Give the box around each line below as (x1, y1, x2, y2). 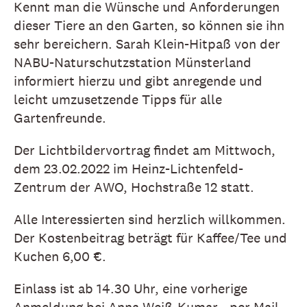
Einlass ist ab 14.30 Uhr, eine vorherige (14, 280, 247, 297)
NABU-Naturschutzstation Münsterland (14, 54, 251, 71)
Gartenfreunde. (14, 110, 106, 127)
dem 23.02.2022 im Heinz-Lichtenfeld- (14, 160, 243, 177)
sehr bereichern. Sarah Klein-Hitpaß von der (14, 36, 280, 53)
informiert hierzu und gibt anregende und (14, 73, 262, 90)
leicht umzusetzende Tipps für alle (14, 91, 222, 108)
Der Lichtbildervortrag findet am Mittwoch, (14, 142, 275, 159)
